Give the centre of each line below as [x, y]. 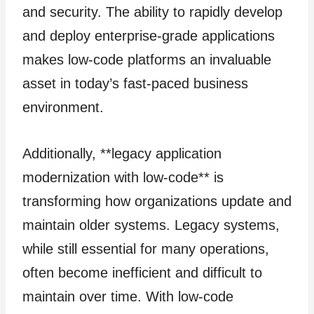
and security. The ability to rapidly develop [152, 12]
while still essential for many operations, [146, 249]
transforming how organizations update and [157, 201]
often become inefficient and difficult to [142, 273]
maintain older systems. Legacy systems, [151, 225]
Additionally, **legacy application [122, 153]
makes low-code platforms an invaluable [147, 60]
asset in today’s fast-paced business [135, 83]
